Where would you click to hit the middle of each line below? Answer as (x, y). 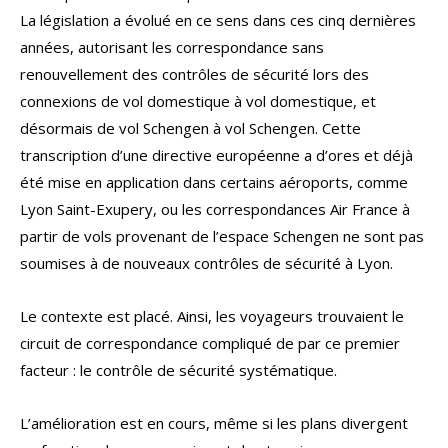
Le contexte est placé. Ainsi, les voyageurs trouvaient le (212, 316)
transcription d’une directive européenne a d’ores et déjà (216, 155)
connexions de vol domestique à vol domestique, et (198, 101)
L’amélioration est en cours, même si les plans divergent (214, 423)
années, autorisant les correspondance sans (172, 47)
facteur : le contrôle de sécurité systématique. (178, 370)
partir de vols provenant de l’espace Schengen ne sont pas (222, 236)
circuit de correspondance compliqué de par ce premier (210, 343)
